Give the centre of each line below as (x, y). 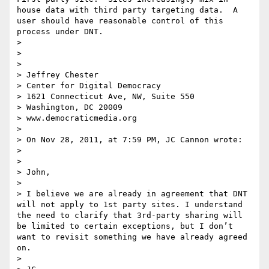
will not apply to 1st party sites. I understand (130, 205)
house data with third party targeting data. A (127, 10)
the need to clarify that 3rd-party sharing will (130, 216)
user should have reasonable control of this (120, 21)
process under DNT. (60, 32)
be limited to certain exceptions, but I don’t (125, 226)
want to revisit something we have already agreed (132, 237)
